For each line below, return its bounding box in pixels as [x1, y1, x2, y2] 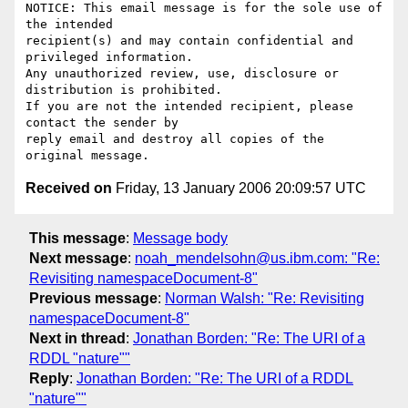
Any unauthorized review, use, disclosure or [25, 66, 339, 81]
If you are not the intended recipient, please [25, 99, 353, 114]
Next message [29, 250, 127, 266]
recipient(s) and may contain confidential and [25, 34, 353, 48]
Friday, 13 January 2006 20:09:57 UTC [112, 180, 366, 197]
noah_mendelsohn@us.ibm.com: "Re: [135, 250, 380, 266]
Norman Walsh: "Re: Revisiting [165, 290, 364, 306]
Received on [25, 180, 112, 197]
